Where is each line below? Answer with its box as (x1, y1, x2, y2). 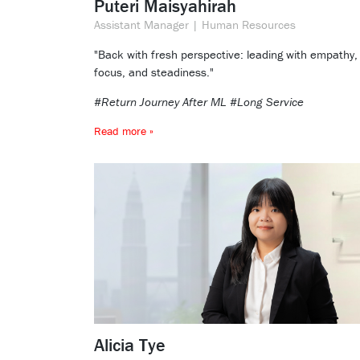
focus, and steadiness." (94, 64, 214, 80)
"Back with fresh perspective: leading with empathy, (94, 47, 358, 63)
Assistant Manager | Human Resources (94, 17, 296, 33)
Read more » (94, 124, 153, 139)
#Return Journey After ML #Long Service (94, 94, 304, 110)
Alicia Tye (94, 334, 166, 357)
